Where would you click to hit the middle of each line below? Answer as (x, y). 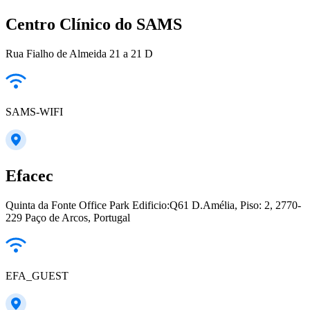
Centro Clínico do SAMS (94, 25)
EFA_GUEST (37, 275)
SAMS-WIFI (34, 111)
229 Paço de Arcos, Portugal (68, 217)
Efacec (29, 175)
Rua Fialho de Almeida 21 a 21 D (79, 53)
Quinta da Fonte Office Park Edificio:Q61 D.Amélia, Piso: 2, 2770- (153, 205)
